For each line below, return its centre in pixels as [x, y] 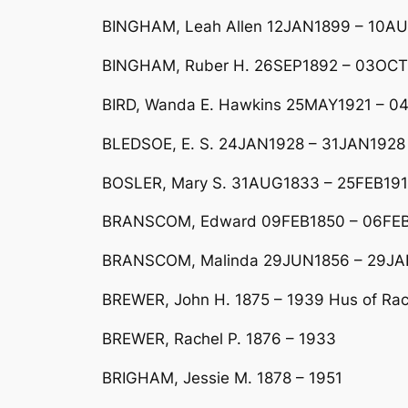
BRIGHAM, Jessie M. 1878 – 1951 [222, 377]
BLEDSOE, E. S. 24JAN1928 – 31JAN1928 [254, 143]
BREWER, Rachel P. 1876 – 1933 [219, 338]
